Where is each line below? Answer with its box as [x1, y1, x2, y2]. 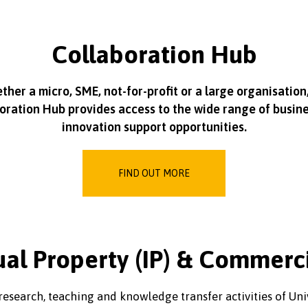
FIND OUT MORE [118, 168, 190, 179]
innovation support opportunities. [61, 120, 247, 134]
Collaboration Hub [51, 40, 257, 69]
